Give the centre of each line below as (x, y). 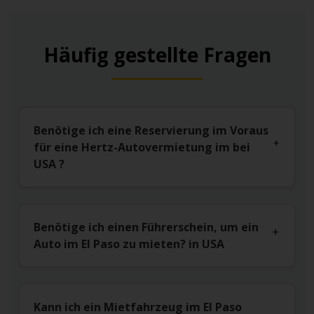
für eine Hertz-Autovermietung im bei (142, 148)
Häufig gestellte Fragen (157, 55)
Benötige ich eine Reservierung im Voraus (151, 131)
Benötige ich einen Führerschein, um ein (146, 227)
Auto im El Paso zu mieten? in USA (129, 244)
